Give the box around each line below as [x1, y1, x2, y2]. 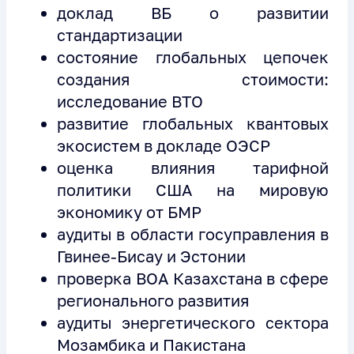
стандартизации [57, 24, 186, 44]
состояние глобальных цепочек [57, 47, 329, 66]
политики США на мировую [57, 179, 329, 199]
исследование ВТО [57, 91, 207, 111]
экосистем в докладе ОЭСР [57, 135, 274, 155]
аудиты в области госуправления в [57, 224, 329, 243]
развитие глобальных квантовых [57, 113, 329, 133]
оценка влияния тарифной [57, 157, 329, 177]
